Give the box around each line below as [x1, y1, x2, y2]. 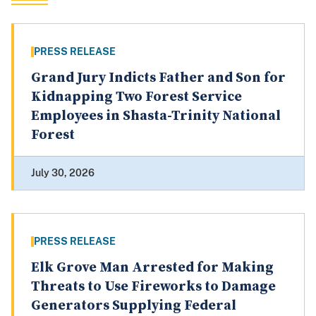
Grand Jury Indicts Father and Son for [31, 69, 286, 87]
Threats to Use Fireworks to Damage [31, 278, 276, 296]
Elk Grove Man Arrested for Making [31, 259, 274, 277]
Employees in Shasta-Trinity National [31, 107, 281, 126]
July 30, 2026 [31, 167, 95, 179]
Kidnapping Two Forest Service [31, 88, 242, 107]
